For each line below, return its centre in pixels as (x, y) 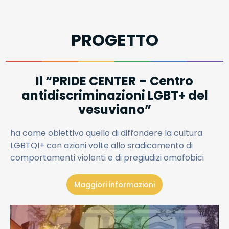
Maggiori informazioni (114, 184)
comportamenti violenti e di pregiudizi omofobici (107, 157)
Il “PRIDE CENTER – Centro (114, 81)
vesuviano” (114, 109)
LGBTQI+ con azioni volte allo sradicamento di (101, 145)
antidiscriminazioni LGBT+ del (114, 95)
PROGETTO (114, 40)
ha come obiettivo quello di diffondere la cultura (106, 133)
